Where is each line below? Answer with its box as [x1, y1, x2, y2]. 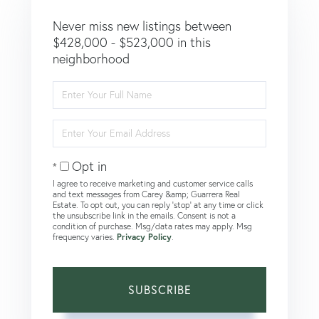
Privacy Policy [117, 231, 172, 242]
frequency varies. [53, 231, 117, 242]
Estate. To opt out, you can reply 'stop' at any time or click [53, 199, 263, 210]
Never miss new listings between [53, 17, 231, 34]
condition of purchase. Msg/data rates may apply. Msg [53, 220, 252, 231]
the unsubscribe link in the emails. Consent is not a [53, 209, 236, 221]
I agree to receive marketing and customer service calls [53, 177, 253, 189]
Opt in [72, 157, 107, 174]
